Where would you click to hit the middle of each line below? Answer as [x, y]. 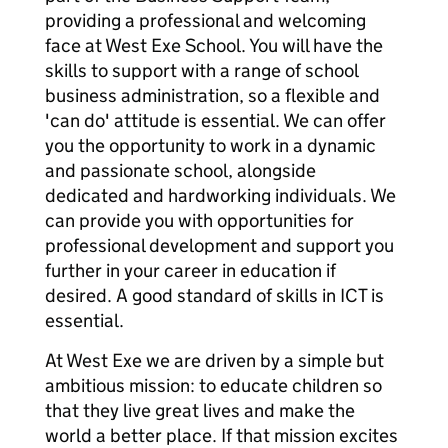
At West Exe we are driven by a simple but [214, 360]
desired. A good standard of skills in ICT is [214, 295]
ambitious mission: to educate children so [213, 385]
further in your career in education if [190, 270]
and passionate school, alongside [180, 170]
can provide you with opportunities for [199, 220]
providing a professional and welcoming [205, 20]
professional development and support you [219, 245]
